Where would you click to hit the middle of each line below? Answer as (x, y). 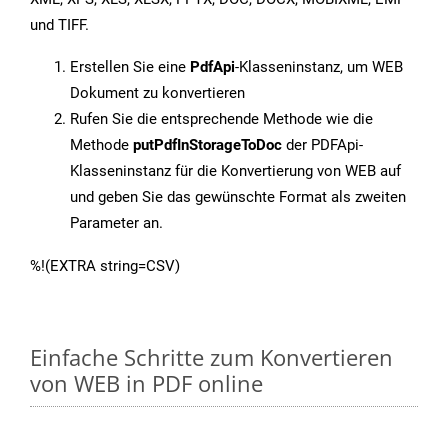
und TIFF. (59, 25)
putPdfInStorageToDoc (207, 145)
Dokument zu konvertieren (157, 93)
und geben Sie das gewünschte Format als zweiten (238, 197)
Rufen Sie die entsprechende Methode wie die (221, 119)
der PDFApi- (322, 145)
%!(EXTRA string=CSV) (105, 266)
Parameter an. (116, 223)
